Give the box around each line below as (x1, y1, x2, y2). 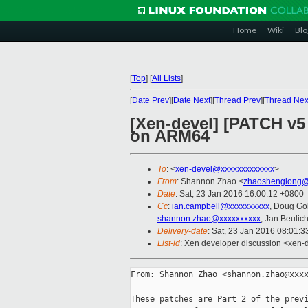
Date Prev (132, 96, 169, 105)
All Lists (152, 74, 181, 83)
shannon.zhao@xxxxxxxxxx (157, 214, 261, 224)
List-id (157, 239, 180, 249)
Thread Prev (214, 96, 261, 105)
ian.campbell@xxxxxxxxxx (172, 201, 269, 212)
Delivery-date (157, 226, 208, 236)
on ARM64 (130, 126, 210, 146)
